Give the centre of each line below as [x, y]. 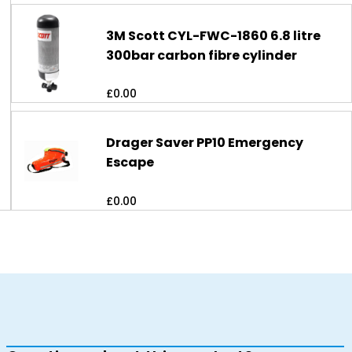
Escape [130, 163]
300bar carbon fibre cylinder [202, 55]
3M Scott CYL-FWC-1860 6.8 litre [214, 35]
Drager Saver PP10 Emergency [205, 143]
